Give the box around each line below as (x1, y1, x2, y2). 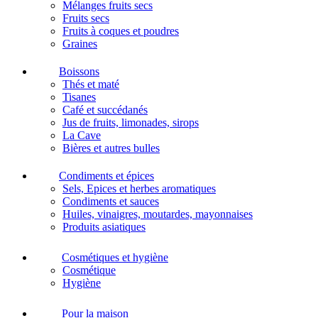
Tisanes (62, 90, 96, 103)
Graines (62, 37, 97, 50)
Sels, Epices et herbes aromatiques (62, 182, 216, 194)
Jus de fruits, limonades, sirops (62, 116, 199, 128)
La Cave (62, 128, 101, 141)
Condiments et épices (59, 169, 154, 182)
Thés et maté (62, 77, 119, 90)
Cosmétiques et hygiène (62, 251, 168, 263)
